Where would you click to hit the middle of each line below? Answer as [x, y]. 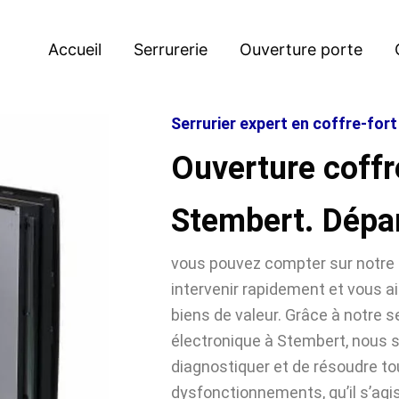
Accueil [75, 49]
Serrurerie [171, 49]
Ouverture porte [301, 49]
